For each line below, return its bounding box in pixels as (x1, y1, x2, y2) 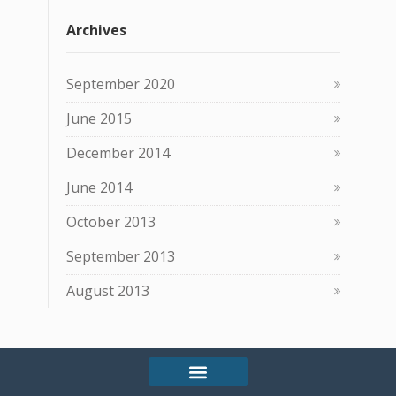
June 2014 (66, 178, 132, 197)
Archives (66, 20, 126, 40)
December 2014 (66, 143, 170, 163)
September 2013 (66, 247, 175, 266)
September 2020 (66, 74, 175, 94)
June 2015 (66, 109, 132, 128)
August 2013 (66, 281, 149, 301)
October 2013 (66, 212, 156, 232)
